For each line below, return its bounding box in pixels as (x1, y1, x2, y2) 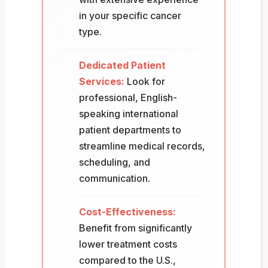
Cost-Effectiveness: (79, 205, 176, 218)
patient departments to (79, 123, 181, 136)
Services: (79, 75, 124, 87)
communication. (79, 172, 150, 184)
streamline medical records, (79, 139, 205, 152)
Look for (124, 75, 165, 87)
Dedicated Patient (79, 59, 166, 71)
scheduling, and (79, 156, 150, 168)
